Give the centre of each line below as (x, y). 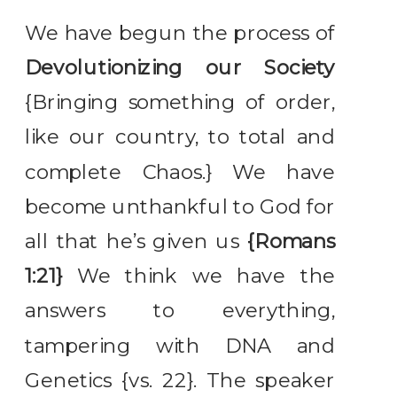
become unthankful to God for (180, 206)
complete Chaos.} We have (180, 172)
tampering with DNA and (180, 346)
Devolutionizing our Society (180, 68)
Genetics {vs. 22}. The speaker (180, 380)
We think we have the (198, 276)
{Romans (291, 241)
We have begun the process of (180, 33)
